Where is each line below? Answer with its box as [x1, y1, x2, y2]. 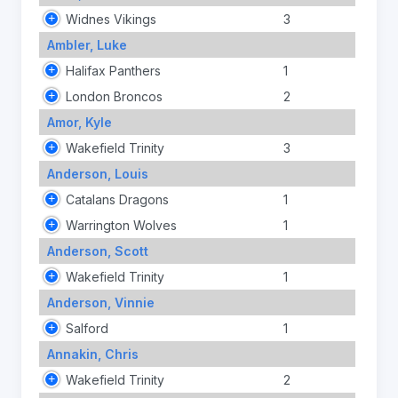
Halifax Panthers [66, 62, 161, 78]
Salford [66, 320, 108, 336]
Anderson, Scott [46, 243, 148, 259]
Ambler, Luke [46, 36, 127, 52]
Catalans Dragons [66, 191, 169, 207]
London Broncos [66, 88, 163, 104]
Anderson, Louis [46, 165, 148, 181]
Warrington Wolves [66, 217, 177, 233]
